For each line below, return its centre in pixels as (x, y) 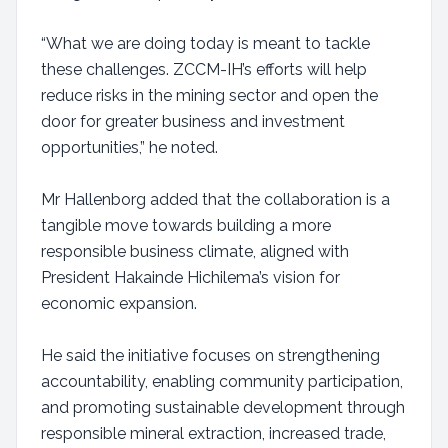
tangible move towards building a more (186, 225)
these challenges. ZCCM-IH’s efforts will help (204, 69)
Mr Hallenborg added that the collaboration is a (215, 199)
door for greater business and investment (193, 121)
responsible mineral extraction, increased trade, (213, 433)
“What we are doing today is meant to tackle (205, 43)
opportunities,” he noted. (129, 147)
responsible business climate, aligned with (195, 251)
